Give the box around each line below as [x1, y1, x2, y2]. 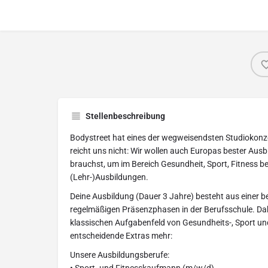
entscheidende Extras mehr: [70, 231, 172, 240]
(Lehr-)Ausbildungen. [70, 172, 148, 182]
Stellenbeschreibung [86, 111, 165, 121]
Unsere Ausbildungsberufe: [70, 250, 169, 260]
